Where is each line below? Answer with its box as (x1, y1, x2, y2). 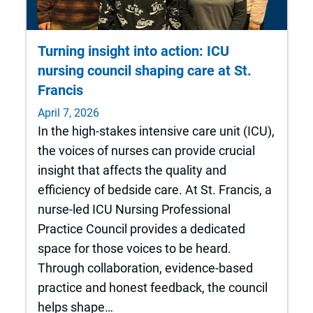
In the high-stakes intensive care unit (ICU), (37, 123, 275, 138)
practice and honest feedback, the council (37, 279, 268, 295)
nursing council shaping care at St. (37, 61, 252, 79)
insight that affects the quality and (37, 162, 226, 177)
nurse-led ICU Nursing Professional (37, 201, 231, 217)
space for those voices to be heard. (37, 240, 231, 256)
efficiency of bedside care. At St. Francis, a (37, 182, 272, 197)
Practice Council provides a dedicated (37, 221, 245, 236)
